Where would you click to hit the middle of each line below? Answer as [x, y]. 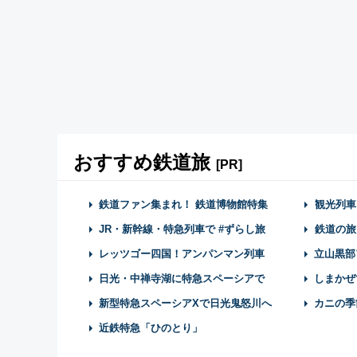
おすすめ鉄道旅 [145, 162]
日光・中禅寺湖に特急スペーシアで [182, 278]
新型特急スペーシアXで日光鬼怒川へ [185, 303]
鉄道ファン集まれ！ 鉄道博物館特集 [183, 204]
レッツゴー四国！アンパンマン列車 [182, 253]
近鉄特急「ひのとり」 [151, 328]
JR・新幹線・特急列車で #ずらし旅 [182, 229]
